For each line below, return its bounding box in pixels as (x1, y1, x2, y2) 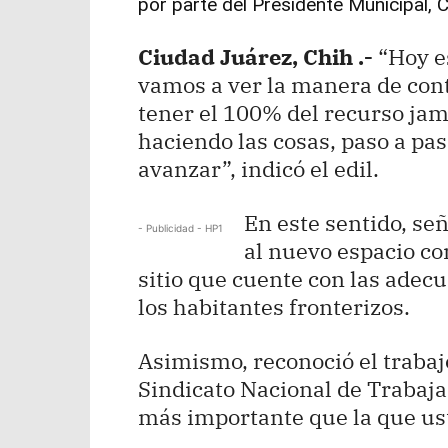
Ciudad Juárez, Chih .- (138, 42, 373, 71)
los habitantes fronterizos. (138, 292, 410, 321)
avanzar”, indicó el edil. (138, 154, 379, 183)
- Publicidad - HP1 (138, 222, 223, 234)
